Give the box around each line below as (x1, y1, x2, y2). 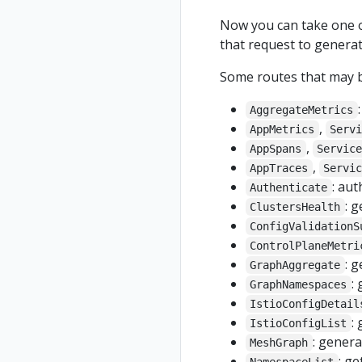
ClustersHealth (250, 200, 341, 214)
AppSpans (250, 142, 302, 156)
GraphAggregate (250, 259, 341, 272)
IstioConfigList (250, 317, 347, 330)
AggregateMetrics (250, 103, 354, 117)
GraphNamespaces (250, 278, 347, 292)
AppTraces (250, 162, 309, 175)
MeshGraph (250, 336, 309, 350)
